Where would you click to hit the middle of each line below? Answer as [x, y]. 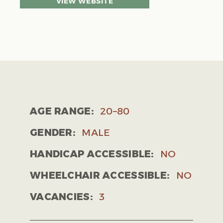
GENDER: [53, 133]
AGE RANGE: [62, 111]
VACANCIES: [61, 197]
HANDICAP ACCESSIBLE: [92, 154]
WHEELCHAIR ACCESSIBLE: [100, 176]
